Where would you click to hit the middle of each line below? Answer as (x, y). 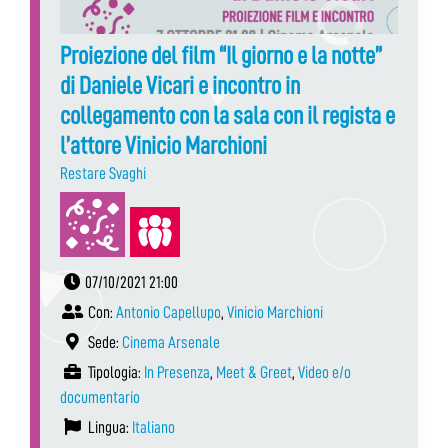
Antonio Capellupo (168, 313)
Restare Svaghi (103, 174)
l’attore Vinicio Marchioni (163, 146)
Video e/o (324, 373)
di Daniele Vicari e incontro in (180, 86)
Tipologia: (114, 373)
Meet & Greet (254, 373)
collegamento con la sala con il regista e (227, 116)
